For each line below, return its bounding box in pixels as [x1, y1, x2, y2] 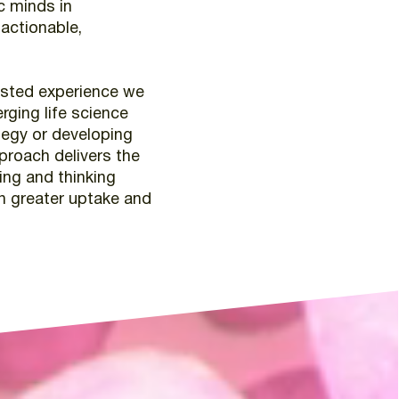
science [70, 107, 128, 123]
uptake [68, 192, 119, 208]
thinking [57, 171, 116, 187]
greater [10, 192, 64, 208]
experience [37, 85, 118, 102]
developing [51, 128, 133, 144]
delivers [53, 150, 111, 166]
